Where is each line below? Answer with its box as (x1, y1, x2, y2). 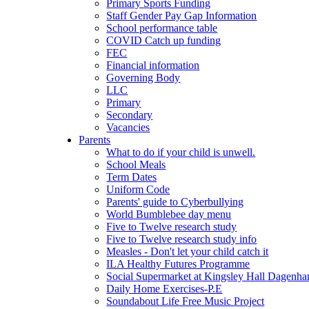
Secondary (106, 108, 153, 121)
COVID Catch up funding (106, 34, 221, 46)
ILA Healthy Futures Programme (106, 257, 250, 270)
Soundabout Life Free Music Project (106, 295, 265, 307)
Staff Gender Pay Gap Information (106, 9, 257, 21)
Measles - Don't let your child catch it (106, 245, 269, 257)
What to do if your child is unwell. (106, 146, 256, 158)
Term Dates (106, 170, 157, 183)
